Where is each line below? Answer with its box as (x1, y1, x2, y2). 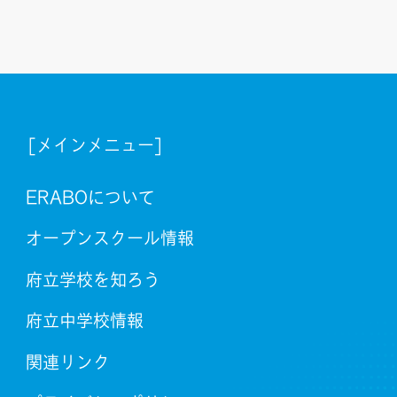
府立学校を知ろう (25, 270, 160, 288)
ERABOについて (25, 188, 155, 206)
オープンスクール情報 (25, 230, 194, 247)
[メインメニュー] (25, 136, 165, 154)
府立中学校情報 (25, 312, 144, 330)
